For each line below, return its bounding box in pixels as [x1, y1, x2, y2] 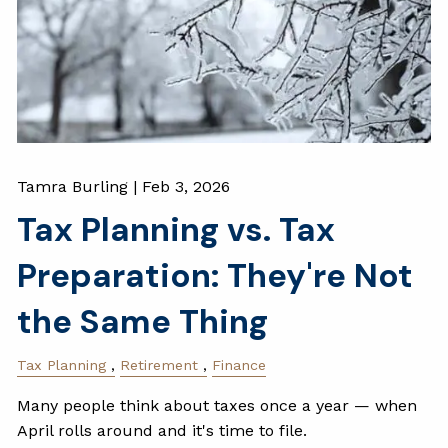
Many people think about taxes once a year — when [17, 396, 418, 416]
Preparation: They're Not [17, 254, 414, 298]
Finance [212, 357, 267, 374]
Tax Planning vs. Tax [17, 208, 336, 252]
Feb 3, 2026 [142, 177, 231, 197]
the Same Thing [17, 300, 269, 344]
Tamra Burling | [17, 177, 143, 197]
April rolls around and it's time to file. [17, 421, 308, 441]
